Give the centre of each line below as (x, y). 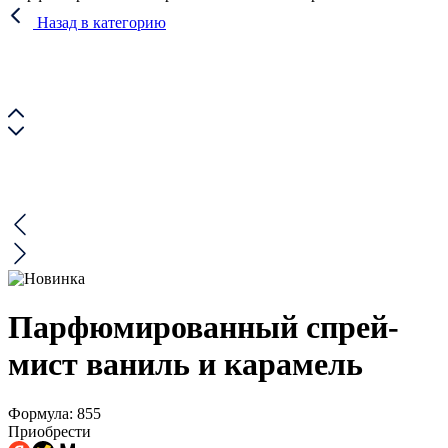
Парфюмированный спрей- (203, 327)
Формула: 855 (54, 413)
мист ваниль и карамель (185, 364)
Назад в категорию (101, 22)
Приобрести (49, 431)
